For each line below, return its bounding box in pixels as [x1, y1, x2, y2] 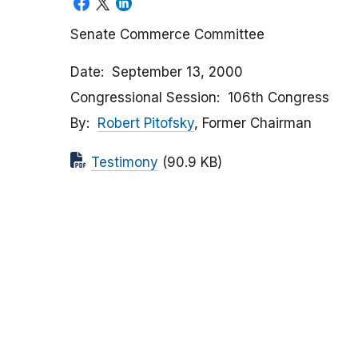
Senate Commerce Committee [70, 26, 265, 43]
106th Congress [228, 89, 329, 106]
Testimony [91, 154, 158, 171]
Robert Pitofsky [97, 115, 194, 132]
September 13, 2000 [112, 64, 243, 81]
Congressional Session [70, 89, 217, 106]
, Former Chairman [194, 115, 312, 132]
